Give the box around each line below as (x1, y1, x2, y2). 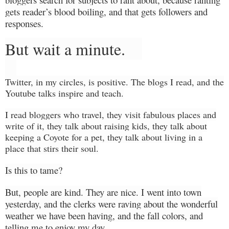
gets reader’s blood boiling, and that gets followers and (5, 5, 208, 18)
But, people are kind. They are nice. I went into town (5, 185, 201, 198)
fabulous (143, 108, 175, 121)
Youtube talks (5, 86, 58, 99)
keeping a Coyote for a (5, 130, 91, 143)
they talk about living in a (105, 130, 202, 143)
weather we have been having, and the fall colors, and (5, 209, 203, 222)
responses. (5, 16, 43, 30)
